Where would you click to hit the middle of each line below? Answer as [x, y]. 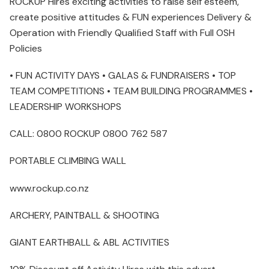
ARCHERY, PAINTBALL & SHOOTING [84, 215]
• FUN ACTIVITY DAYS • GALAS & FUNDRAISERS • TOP [123, 76]
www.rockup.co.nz [49, 188]
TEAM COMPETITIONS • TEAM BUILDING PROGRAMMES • [131, 91]
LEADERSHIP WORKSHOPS [65, 107]
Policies [26, 48]
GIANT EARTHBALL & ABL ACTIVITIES [89, 242]
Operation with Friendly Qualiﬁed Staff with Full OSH [122, 32]
